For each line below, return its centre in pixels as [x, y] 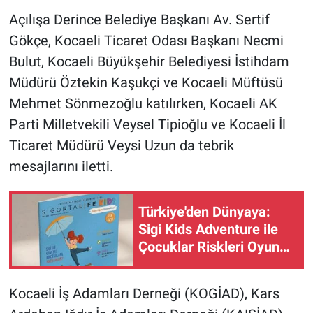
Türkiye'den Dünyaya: [204, 212]
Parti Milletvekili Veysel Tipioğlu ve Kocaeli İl [147, 124]
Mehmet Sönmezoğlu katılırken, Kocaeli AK [143, 103]
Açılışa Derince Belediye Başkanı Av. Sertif [139, 19]
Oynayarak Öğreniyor [204, 264]
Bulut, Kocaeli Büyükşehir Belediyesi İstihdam [149, 61]
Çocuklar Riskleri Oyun [209, 247]
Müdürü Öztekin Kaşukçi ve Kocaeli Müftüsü [146, 82]
